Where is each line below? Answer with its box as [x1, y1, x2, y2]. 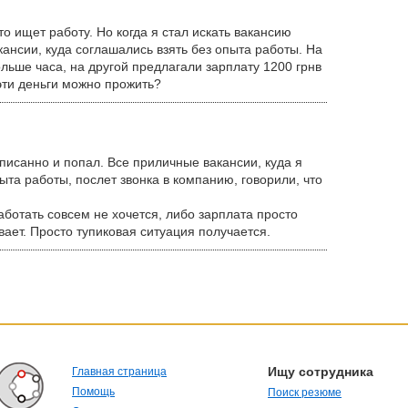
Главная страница [72, 365, 167, 378]
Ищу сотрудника [268, 364, 373, 379]
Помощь [72, 385, 115, 398]
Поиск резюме [268, 386, 342, 399]
